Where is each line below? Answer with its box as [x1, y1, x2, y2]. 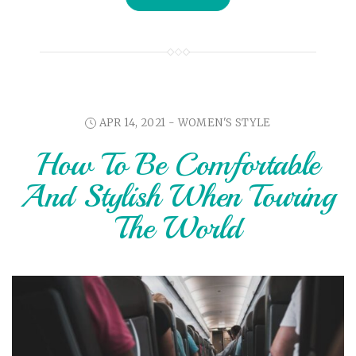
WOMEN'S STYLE [177, 115, 271, 130]
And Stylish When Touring [21, 176, 335, 216]
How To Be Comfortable [37, 144, 319, 184]
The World [114, 207, 242, 248]
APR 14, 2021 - [99, 115, 178, 130]
